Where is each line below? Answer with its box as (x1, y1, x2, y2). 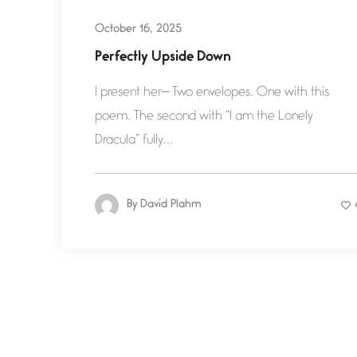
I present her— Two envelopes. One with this (95, 87, 329, 100)
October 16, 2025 (95, 25, 182, 36)
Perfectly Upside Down (95, 52, 231, 65)
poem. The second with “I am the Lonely (95, 111, 313, 124)
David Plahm (140, 200, 201, 211)
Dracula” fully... (95, 135, 173, 147)
